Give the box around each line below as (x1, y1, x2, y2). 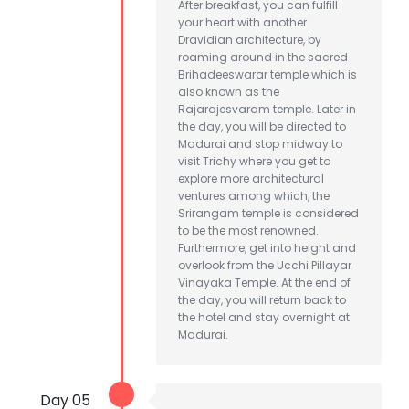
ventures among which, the (178, 187, 330, 204)
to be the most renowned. (178, 222, 319, 238)
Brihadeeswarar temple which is (178, 66, 357, 82)
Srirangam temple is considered (178, 204, 359, 221)
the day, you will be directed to (178, 118, 346, 134)
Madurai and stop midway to (178, 135, 342, 152)
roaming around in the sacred (178, 48, 348, 65)
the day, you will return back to (178, 291, 346, 308)
